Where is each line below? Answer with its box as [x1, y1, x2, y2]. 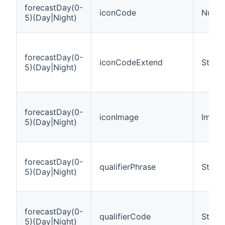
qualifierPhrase [99, 161, 156, 172]
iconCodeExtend [99, 57, 163, 67]
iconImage [99, 111, 139, 122]
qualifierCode [99, 211, 151, 221]
